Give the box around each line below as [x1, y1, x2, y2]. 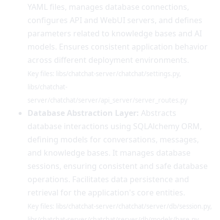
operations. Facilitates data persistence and [27, 173, 189, 185]
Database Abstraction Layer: [27, 107, 139, 118]
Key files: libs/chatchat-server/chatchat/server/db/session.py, [27, 201, 212, 211]
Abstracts [139, 107, 176, 118]
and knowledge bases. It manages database [27, 147, 191, 158]
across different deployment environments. [27, 54, 189, 65]
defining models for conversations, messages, [27, 134, 199, 145]
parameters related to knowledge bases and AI [27, 27, 202, 39]
